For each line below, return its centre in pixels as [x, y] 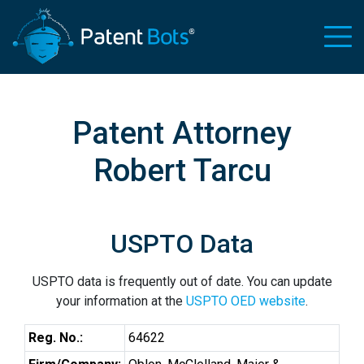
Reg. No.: [56, 338]
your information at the [121, 301]
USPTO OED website [246, 301]
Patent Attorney [182, 133]
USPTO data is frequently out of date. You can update [182, 282]
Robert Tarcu [182, 170]
